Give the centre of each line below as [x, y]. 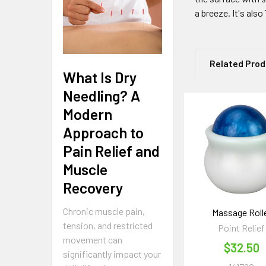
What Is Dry [100, 77]
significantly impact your [112, 254]
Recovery [93, 187]
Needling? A [102, 95]
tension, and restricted [108, 225]
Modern [88, 114]
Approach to [103, 132]
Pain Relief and [111, 151]
